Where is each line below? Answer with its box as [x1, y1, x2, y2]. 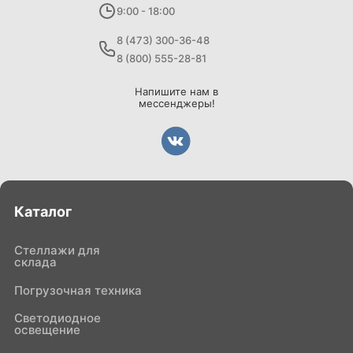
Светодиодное [14, 310, 101, 325]
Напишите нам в [135, 85, 218, 98]
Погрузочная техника [14, 283, 142, 298]
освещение [14, 322, 80, 337]
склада [14, 255, 57, 269]
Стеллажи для [14, 243, 100, 258]
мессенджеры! [138, 97, 215, 110]
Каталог [14, 203, 72, 220]
